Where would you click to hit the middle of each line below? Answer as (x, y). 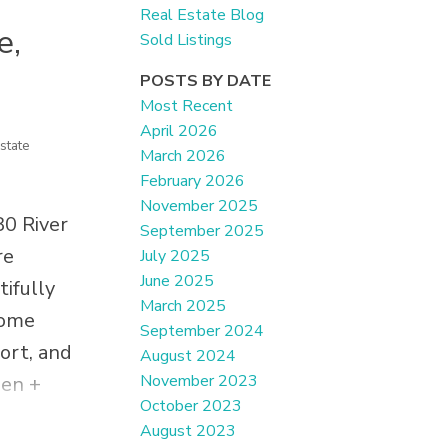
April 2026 (179, 131)
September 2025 (202, 231)
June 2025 (177, 281)
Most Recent (187, 106)
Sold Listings (186, 40)
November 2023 (199, 381)
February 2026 (193, 181)
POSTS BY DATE (206, 81)
